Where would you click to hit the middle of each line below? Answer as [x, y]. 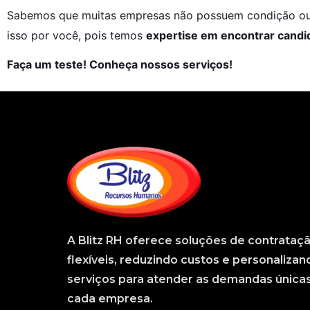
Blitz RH [100, 240]
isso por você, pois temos [76, 35]
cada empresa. [110, 298]
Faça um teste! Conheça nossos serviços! [120, 65]
